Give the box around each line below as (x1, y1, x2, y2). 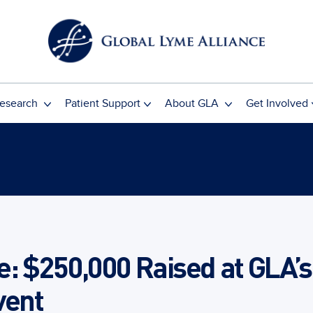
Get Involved (245, 96, 308, 110)
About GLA (164, 96, 221, 110)
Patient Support (64, 96, 140, 110)
